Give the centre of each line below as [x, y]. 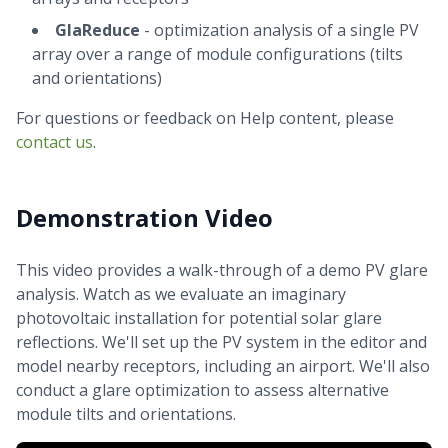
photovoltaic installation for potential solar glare [199, 318]
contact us [54, 142]
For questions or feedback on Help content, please [205, 118]
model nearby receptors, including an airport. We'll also [223, 366]
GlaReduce [97, 30]
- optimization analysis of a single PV [279, 30]
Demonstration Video [144, 217]
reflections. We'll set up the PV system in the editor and [221, 342]
